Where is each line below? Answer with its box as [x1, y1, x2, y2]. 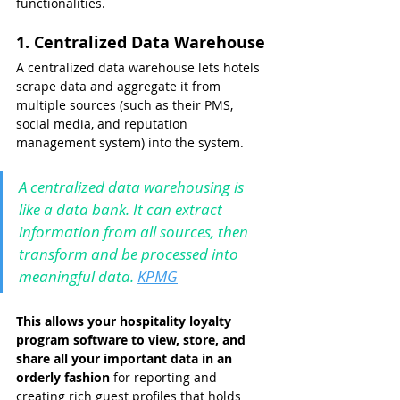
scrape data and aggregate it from [16, 78, 224, 96]
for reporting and [110, 369, 221, 387]
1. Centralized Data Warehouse [16, 31, 265, 54]
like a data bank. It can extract [19, 199, 226, 221]
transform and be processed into [19, 244, 242, 265]
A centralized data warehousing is [19, 177, 247, 198]
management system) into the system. [16, 134, 244, 152]
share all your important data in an [16, 350, 236, 368]
